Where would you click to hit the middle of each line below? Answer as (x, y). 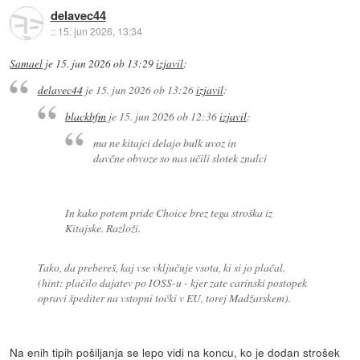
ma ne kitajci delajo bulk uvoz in (164, 142)
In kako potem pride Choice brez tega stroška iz (169, 213)
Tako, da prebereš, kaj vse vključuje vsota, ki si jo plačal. (161, 268)
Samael (27, 63)
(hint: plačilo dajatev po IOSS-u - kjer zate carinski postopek (172, 283)
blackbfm (86, 117)
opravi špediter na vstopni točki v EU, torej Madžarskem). (164, 298)
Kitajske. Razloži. (103, 228)
